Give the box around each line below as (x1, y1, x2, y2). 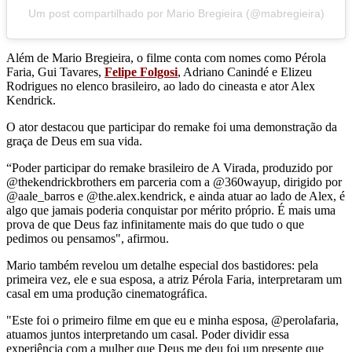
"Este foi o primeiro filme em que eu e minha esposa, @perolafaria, (6, 313, 339, 327)
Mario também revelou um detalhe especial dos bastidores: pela (6, 258, 318, 272)
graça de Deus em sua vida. (6, 134, 142, 148)
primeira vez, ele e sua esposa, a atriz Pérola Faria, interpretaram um (6, 272, 342, 286)
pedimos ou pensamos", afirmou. (6, 231, 169, 245)
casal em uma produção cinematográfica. (6, 286, 207, 300)
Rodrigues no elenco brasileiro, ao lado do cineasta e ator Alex (6, 79, 315, 93)
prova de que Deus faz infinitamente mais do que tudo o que (6, 217, 304, 231)
